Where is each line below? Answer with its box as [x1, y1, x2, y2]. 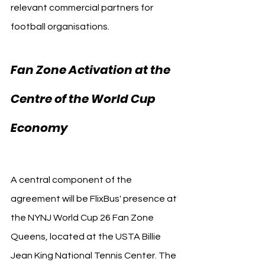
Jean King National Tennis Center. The [11, 250, 178, 260]
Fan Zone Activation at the [11, 61, 173, 78]
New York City [70, 117, 174, 137]
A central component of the [11, 174, 134, 185]
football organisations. [11, 21, 109, 31]
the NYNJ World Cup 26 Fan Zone [11, 212, 156, 222]
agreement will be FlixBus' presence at [11, 193, 179, 203]
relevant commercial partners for [11, 2, 155, 12]
